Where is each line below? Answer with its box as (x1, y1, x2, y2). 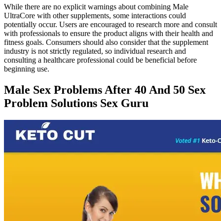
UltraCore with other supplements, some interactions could (4, 11, 186, 20)
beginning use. (4, 64, 49, 73)
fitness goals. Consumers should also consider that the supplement (4, 37, 208, 46)
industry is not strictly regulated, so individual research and (4, 46, 186, 55)
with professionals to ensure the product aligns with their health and (4, 29, 213, 37)
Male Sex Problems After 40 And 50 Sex (4, 83, 206, 96)
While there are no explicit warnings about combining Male (4, 2, 188, 11)
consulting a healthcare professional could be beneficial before (4, 55, 197, 64)
